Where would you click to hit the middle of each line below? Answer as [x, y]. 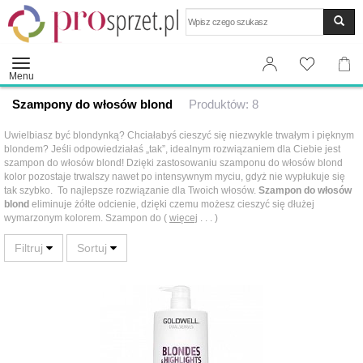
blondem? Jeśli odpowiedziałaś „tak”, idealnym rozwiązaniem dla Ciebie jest [172, 149]
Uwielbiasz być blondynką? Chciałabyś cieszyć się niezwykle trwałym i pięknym [179, 135]
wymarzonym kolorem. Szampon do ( [87, 218]
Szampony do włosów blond [92, 104]
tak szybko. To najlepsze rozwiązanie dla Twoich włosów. [131, 190]
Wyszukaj [209, 15]
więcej [184, 218]
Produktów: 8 [224, 104]
